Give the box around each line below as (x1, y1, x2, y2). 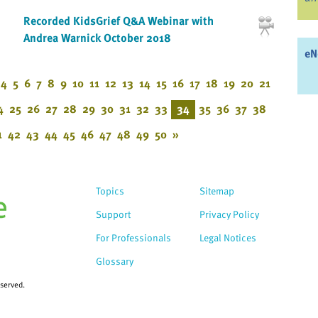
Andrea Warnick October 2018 (23, 29, 171, 47)
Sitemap (199, 182, 234, 198)
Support (96, 206, 131, 221)
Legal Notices (199, 229, 256, 245)
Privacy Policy (199, 206, 259, 221)
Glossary (96, 253, 133, 268)
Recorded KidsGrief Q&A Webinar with (23, 12, 214, 30)
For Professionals (96, 229, 171, 245)
